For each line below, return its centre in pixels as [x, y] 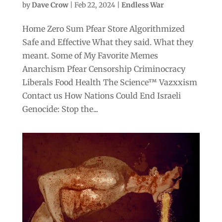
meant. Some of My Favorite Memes [90, 56]
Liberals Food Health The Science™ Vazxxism [110, 83]
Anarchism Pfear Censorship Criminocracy [104, 69]
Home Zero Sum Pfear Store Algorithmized [103, 29]
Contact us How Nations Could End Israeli [101, 96]
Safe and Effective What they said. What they [108, 42]
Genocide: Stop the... [60, 109]
